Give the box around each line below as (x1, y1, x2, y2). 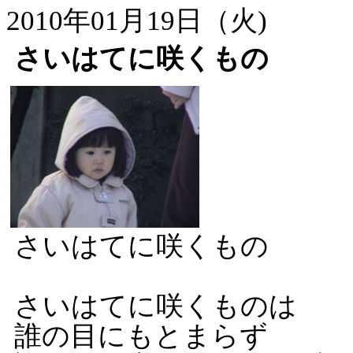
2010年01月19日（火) (6, 6, 267, 36)
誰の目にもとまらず (14, 321, 268, 351)
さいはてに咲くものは (14, 291, 297, 321)
